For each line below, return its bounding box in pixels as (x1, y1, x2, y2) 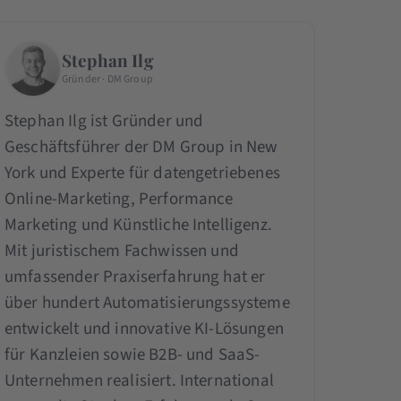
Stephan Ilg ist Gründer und (4, 108, 204, 133)
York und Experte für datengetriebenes (4, 160, 280, 185)
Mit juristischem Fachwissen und (4, 238, 239, 263)
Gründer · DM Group (61, 71, 153, 87)
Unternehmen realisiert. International (4, 368, 274, 393)
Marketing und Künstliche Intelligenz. (4, 212, 272, 237)
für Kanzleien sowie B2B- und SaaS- (4, 342, 260, 367)
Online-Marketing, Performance (4, 186, 234, 211)
